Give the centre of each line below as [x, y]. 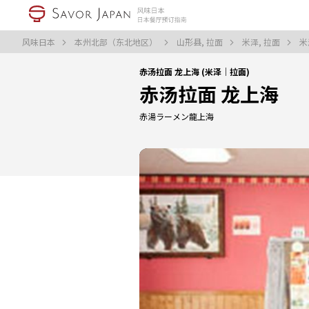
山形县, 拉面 [201, 42]
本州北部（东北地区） [117, 42]
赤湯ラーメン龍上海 [177, 116]
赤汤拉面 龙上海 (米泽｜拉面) [195, 71]
